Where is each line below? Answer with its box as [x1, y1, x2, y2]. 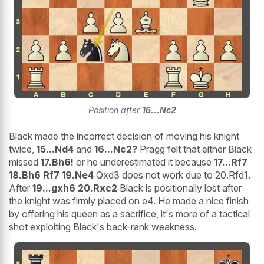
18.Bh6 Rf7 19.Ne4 [9, 169, 94, 181]
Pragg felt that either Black [137, 143, 252, 156]
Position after [88, 105, 142, 115]
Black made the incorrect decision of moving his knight [9, 130, 239, 143]
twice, [9, 143, 37, 156]
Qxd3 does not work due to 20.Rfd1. [94, 169, 250, 181]
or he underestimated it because [74, 156, 214, 169]
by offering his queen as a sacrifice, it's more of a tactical [9, 208, 250, 220]
